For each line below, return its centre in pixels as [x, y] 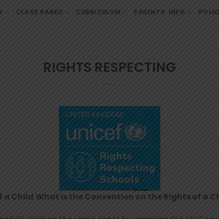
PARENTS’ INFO [159, 12]
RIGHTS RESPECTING [109, 67]
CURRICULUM [98, 12]
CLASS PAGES [39, 12]
